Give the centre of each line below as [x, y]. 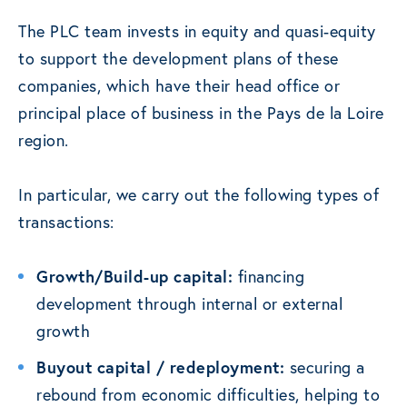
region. [44, 140]
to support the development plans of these [179, 59]
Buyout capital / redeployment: [160, 367]
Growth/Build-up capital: [134, 277]
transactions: [66, 222]
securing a [325, 367]
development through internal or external [189, 304]
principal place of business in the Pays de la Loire [201, 113]
